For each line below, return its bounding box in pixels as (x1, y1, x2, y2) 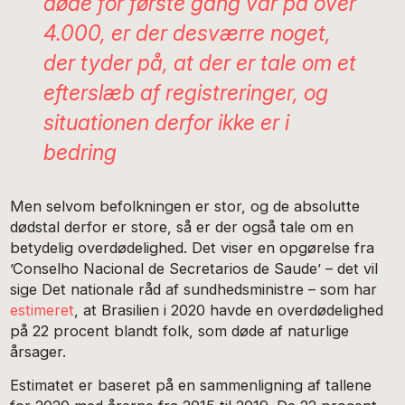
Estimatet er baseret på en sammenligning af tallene (10, 375, 372, 394)
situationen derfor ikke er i (42, 109, 289, 137)
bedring (42, 139, 117, 166)
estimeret (10, 301, 75, 320)
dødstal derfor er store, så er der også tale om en (10, 218, 354, 237)
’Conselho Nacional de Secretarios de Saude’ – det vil (10, 259, 379, 278)
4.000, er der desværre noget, (42, 20, 331, 47)
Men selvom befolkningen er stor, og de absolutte (10, 197, 361, 216)
